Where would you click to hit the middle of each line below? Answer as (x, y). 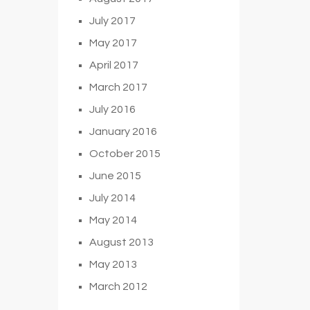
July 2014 (112, 198)
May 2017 (113, 43)
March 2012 (118, 286)
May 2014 (113, 220)
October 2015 (125, 153)
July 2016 (112, 109)
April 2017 (113, 65)
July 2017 (112, 20)
